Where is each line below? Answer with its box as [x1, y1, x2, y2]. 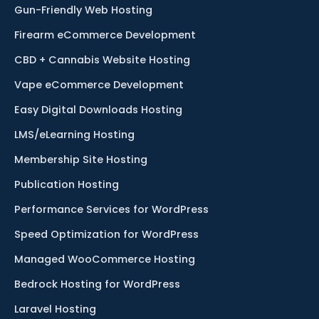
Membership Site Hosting [14, 152, 147, 167]
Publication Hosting [14, 177, 119, 192]
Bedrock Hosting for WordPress [14, 277, 180, 292]
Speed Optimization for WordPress [14, 227, 199, 242]
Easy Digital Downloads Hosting [14, 103, 182, 117]
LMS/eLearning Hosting [14, 127, 135, 142]
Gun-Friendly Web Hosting [14, 3, 152, 18]
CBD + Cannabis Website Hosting [14, 53, 190, 68]
